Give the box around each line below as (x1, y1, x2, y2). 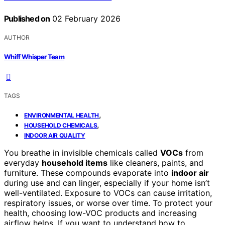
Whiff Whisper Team (4, 52, 65, 61)
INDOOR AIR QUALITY (24, 131, 85, 139)
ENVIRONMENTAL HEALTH (24, 111, 99, 119)
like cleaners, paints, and (107, 157, 203, 168)
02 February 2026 (50, 14, 121, 24)
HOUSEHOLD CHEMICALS (24, 121, 97, 129)
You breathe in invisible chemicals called (4, 147, 160, 158)
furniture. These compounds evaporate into (4, 167, 171, 178)
